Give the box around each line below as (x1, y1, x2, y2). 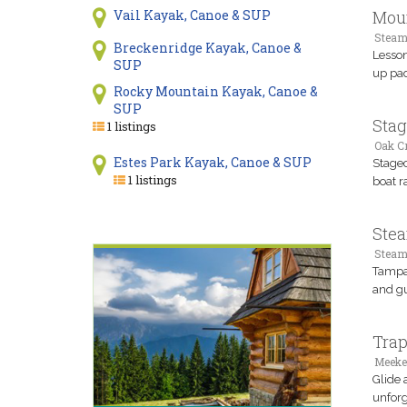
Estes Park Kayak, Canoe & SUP (113, 154, 312, 171)
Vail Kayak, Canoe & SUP (113, 6, 271, 24)
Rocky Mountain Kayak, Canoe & (113, 83, 318, 100)
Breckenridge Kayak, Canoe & (113, 39, 302, 56)
